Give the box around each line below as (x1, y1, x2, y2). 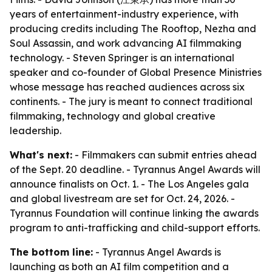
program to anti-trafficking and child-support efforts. (10, 222, 260, 234)
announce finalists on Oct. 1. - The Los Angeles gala (10, 178, 249, 190)
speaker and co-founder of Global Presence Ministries (10, 66, 262, 78)
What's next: (10, 149, 72, 161)
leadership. (10, 124, 61, 137)
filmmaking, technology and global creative (10, 110, 216, 122)
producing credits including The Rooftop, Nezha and (10, 22, 256, 35)
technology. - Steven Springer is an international (10, 52, 234, 64)
